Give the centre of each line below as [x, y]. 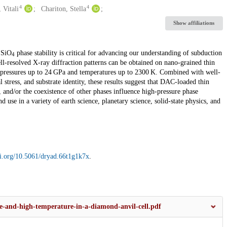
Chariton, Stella [63, 9]
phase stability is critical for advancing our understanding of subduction [118, 53]
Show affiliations [194, 23]
